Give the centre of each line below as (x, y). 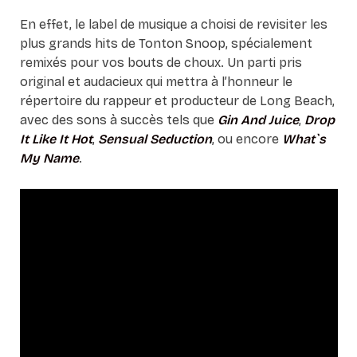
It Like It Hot (56, 139)
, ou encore (247, 139)
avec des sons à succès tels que (118, 120)
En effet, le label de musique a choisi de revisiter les (173, 24)
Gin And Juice (258, 120)
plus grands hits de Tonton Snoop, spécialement (166, 43)
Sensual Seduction (155, 139)
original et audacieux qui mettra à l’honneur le (156, 82)
